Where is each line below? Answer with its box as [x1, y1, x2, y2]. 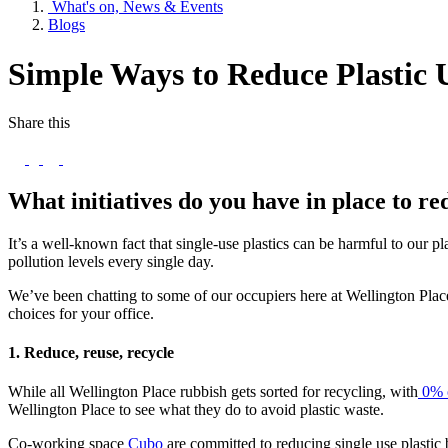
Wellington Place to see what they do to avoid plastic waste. [8, 401, 384, 419]
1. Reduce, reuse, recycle [8, 344, 174, 362]
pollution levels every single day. [8, 252, 214, 270]
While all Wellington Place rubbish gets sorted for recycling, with [8, 383, 418, 401]
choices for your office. [8, 304, 154, 322]
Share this [8, 114, 70, 132]
